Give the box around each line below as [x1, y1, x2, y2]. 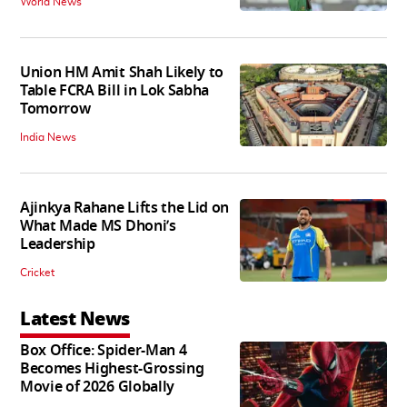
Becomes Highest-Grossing [20, 358, 204, 381]
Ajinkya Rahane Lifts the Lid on [20, 197, 230, 220]
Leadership [20, 233, 95, 256]
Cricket [20, 267, 55, 279]
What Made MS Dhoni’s [20, 215, 176, 238]
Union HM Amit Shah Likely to [20, 62, 224, 84]
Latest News [20, 305, 130, 333]
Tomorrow [20, 98, 91, 121]
